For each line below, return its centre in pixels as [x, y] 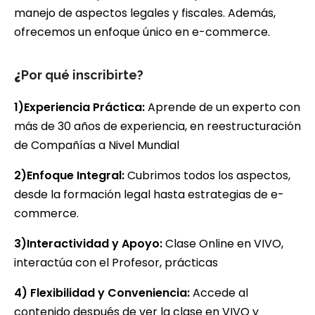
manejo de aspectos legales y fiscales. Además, [145, 13]
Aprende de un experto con [223, 107]
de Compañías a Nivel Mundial [97, 145]
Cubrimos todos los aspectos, [207, 175]
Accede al [219, 292]
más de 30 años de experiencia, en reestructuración [157, 126]
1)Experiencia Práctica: [79, 107]
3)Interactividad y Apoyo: [88, 243]
